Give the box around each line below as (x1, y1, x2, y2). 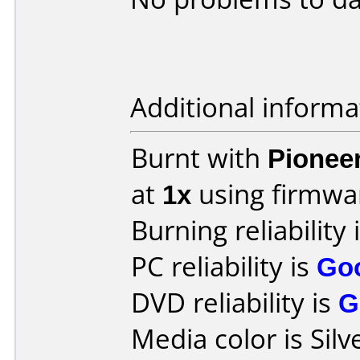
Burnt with (131, 140, 268, 176)
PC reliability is (131, 248, 317, 284)
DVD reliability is (131, 284, 338, 321)
